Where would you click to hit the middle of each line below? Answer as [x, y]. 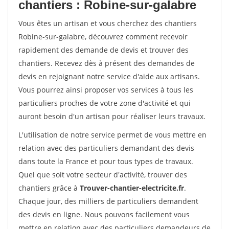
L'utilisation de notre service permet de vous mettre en [112, 135]
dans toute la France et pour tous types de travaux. [106, 161]
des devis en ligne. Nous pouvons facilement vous [104, 214]
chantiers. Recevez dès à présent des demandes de [107, 63]
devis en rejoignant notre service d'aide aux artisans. [109, 76]
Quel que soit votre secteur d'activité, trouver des [103, 175]
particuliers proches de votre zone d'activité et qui [105, 103]
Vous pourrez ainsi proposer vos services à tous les [106, 90]
